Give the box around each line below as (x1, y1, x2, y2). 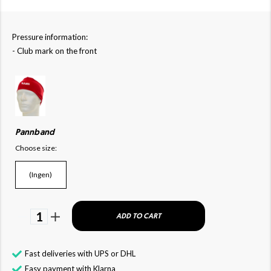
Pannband (15, 128, 54, 137)
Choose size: (15, 143, 57, 152)
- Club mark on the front (12, 46, 97, 56)
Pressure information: (12, 32, 88, 42)
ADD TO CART (116, 212, 161, 220)
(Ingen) (29, 170, 53, 180)
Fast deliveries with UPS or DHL (25, 248, 135, 258)
